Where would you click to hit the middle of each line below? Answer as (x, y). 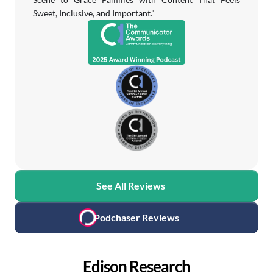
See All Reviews (130, 186)
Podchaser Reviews (136, 217)
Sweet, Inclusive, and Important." (94, 13)
